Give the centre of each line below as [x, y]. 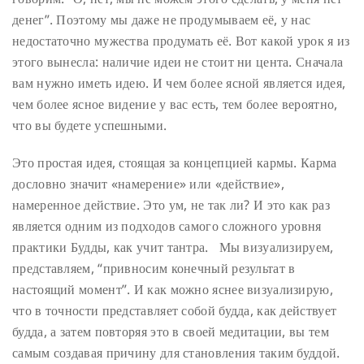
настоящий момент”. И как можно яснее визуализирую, [173, 290]
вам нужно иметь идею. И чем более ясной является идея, [179, 82]
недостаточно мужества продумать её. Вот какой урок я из [181, 40]
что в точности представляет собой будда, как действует [175, 311]
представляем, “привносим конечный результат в [154, 269]
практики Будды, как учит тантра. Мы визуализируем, [173, 247]
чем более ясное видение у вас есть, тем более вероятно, [175, 104]
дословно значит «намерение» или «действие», [148, 184]
